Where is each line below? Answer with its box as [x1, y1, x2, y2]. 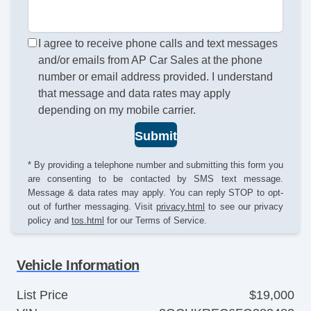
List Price [17, 287, 68, 302]
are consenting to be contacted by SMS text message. [28, 173, 283, 184]
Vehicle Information [17, 257, 140, 273]
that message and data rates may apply [38, 87, 231, 100]
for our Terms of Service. [104, 215, 207, 226]
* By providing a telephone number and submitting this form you [28, 159, 283, 170]
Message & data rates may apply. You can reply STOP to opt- [28, 187, 283, 198]
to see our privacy [205, 201, 284, 212]
